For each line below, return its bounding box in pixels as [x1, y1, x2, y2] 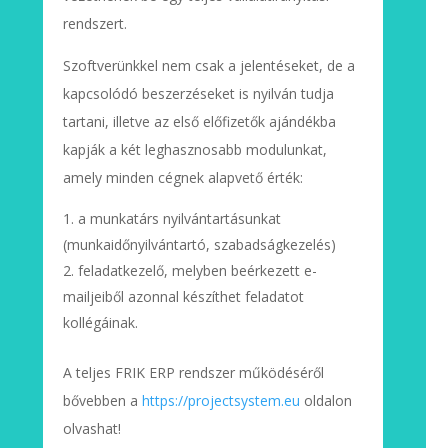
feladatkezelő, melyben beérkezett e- [77, 260, 317, 280]
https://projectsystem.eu [141, 390, 300, 410]
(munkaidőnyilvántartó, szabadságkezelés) [62, 234, 336, 254]
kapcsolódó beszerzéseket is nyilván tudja [62, 83, 334, 103]
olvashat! [62, 418, 121, 438]
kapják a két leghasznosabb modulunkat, [62, 139, 327, 159]
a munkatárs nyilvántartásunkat [77, 208, 281, 228]
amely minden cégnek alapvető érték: [62, 167, 303, 187]
